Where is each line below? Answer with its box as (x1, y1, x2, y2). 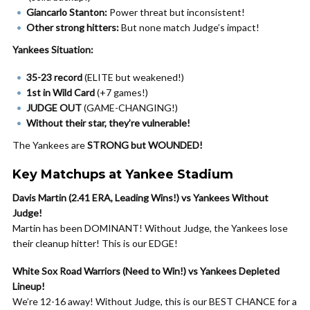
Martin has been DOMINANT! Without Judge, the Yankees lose (12, 222, 288, 234)
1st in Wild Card (26, 86, 95, 98)
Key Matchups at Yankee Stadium (12, 167, 233, 182)
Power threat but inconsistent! (107, 6, 245, 18)
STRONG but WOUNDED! (87, 139, 203, 151)
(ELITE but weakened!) (82, 71, 184, 83)
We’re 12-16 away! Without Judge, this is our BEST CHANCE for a (12, 295, 297, 307)
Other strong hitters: (26, 21, 119, 33)
